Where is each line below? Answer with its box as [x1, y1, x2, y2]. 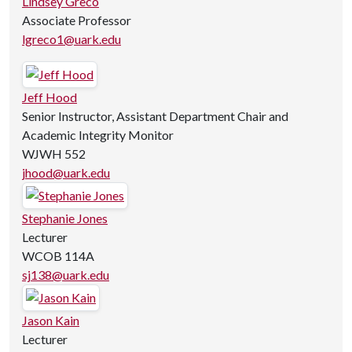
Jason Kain [22, 313, 79, 328]
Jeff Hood [22, 90, 77, 104]
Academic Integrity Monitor [22, 127, 174, 142]
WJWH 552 [22, 146, 86, 161]
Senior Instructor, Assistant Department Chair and [22, 108, 288, 123]
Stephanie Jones [22, 211, 108, 225]
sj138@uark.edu [22, 267, 109, 282]
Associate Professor [22, 13, 131, 27]
